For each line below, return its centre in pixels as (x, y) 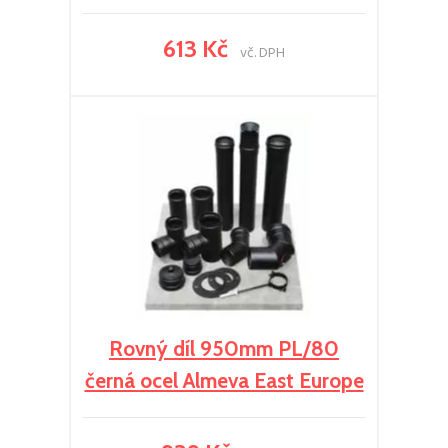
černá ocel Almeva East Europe (224, 380)
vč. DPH (262, 53)
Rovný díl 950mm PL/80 (224, 348)
